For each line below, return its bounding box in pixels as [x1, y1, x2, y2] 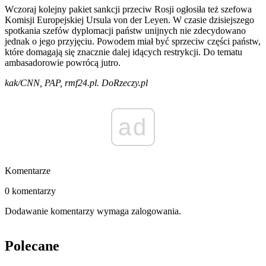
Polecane [5, 238, 59, 254]
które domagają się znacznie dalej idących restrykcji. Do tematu [5, 47, 242, 58]
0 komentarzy [5, 186, 56, 197]
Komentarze [5, 166, 50, 176]
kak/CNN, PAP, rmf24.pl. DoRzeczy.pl [5, 78, 148, 88]
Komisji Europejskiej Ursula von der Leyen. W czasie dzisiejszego [5, 15, 254, 26]
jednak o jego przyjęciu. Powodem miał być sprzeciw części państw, [5, 36, 261, 47]
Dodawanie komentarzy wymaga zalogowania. [5, 206, 181, 217]
